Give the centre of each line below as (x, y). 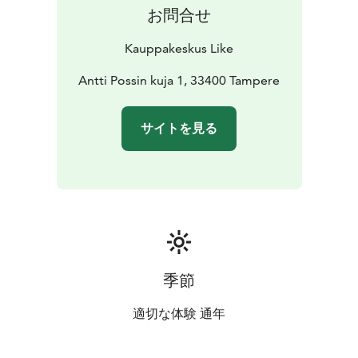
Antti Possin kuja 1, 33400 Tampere (179, 81)
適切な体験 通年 (179, 314)
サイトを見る (179, 129)
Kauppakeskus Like (179, 49)
